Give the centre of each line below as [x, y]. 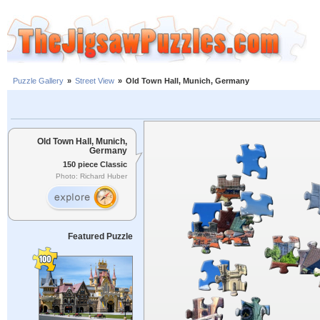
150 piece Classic [95, 164]
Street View [95, 81]
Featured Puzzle [100, 236]
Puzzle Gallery [38, 81]
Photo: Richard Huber [91, 176]
